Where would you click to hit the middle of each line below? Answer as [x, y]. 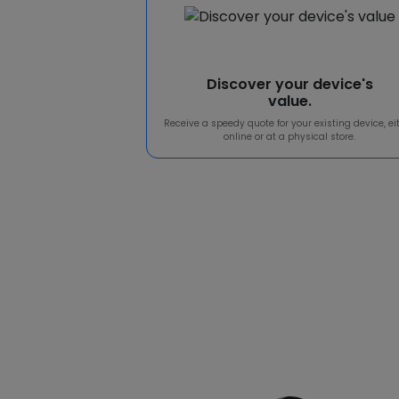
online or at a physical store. [290, 137]
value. [289, 101]
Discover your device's [289, 84]
